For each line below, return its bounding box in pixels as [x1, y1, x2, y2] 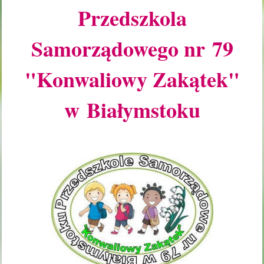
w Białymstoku [64, 94, 200, 126]
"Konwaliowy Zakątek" [24, 64, 240, 95]
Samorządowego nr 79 [31, 33, 233, 64]
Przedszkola [77, 2, 187, 34]
